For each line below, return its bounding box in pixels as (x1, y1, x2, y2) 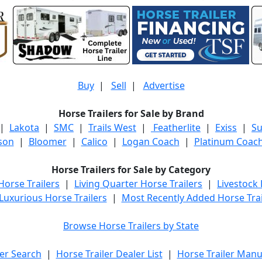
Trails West (88, 121, 136, 134)
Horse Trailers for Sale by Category (51, 163, 211, 176)
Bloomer (28, 135, 67, 148)
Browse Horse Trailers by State (63, 219, 199, 232)
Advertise (143, 79, 185, 92)
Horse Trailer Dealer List (56, 247, 163, 260)
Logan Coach (122, 135, 180, 148)
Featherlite (151, 121, 201, 134)
